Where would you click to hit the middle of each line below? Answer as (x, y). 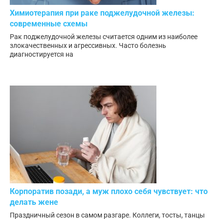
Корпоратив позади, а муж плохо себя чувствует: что (109, 192)
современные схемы (49, 24)
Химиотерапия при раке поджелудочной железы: (102, 13)
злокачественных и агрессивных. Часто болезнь (88, 46)
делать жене (34, 202)
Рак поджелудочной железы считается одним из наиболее (104, 37)
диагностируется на (42, 55)
